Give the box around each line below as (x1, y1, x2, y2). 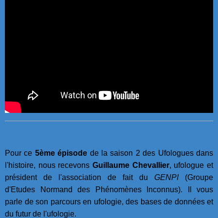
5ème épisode (35, 148, 88, 157)
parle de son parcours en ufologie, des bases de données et (5, 197, 213, 206)
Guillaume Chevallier (92, 161, 169, 169)
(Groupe (179, 173, 213, 182)
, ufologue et (169, 161, 214, 169)
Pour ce (5, 148, 35, 157)
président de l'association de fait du (5, 173, 154, 182)
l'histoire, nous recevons (5, 161, 92, 169)
